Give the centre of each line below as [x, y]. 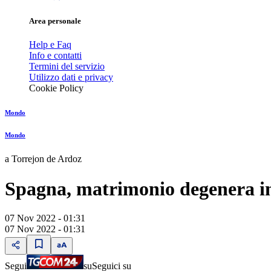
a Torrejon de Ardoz [43, 159]
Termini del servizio [67, 67]
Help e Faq [50, 45]
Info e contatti [55, 56]
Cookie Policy [56, 88]
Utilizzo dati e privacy [71, 77]
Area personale [55, 21]
